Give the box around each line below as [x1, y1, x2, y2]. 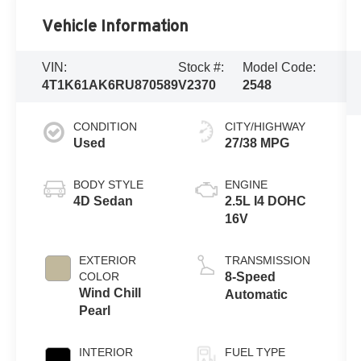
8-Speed [224, 270, 276, 284]
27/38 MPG [224, 136, 289, 151]
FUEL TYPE [224, 346, 285, 359]
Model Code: [242, 60, 316, 75]
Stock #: [178, 60, 225, 75]
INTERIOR [79, 346, 134, 359]
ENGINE [224, 178, 268, 192]
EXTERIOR [79, 254, 137, 268]
